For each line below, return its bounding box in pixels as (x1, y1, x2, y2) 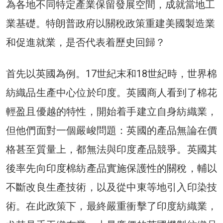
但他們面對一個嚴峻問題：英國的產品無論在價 (6, 124, 217, 136)
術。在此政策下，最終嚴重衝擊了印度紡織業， (6, 200, 217, 212)
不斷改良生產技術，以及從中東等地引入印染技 (6, 181, 217, 193)
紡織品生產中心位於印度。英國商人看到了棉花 (6, 86, 217, 99)
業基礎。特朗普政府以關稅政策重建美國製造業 (6, 17, 215, 29)
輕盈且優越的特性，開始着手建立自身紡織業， (6, 105, 217, 117)
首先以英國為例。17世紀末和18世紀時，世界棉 (6, 67, 217, 80)
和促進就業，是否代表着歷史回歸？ (6, 36, 165, 48)
